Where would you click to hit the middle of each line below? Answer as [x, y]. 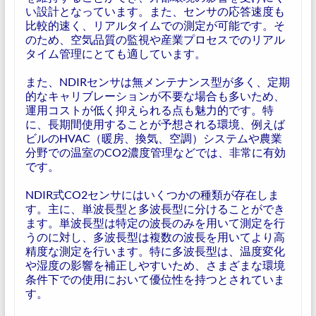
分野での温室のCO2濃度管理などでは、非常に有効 [155, 152]
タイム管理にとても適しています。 [115, 53]
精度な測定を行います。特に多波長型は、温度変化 [155, 251]
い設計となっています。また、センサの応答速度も [155, 11]
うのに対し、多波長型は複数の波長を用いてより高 [155, 237]
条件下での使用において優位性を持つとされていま [155, 279]
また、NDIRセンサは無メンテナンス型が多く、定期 [157, 81]
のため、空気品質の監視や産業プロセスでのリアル [155, 39]
